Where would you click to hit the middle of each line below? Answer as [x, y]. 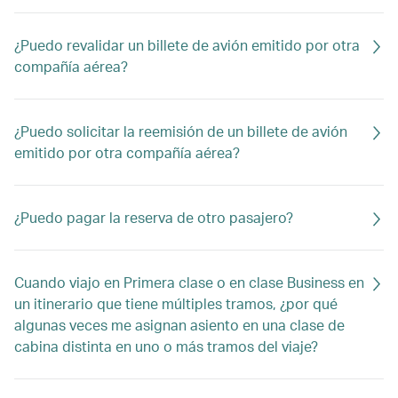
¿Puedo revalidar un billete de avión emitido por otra [187, 45]
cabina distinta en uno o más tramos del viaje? [166, 346]
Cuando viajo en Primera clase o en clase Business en [189, 282]
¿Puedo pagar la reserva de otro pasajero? [154, 217]
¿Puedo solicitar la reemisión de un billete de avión [181, 131]
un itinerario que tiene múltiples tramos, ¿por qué [176, 303]
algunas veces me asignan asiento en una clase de [179, 325]
